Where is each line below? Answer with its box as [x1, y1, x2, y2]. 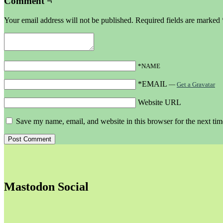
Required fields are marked [135, 16, 222, 25]
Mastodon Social [4, 180, 89, 193]
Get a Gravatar [177, 81, 215, 89]
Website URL [138, 98, 181, 107]
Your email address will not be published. [4, 16, 133, 25]
